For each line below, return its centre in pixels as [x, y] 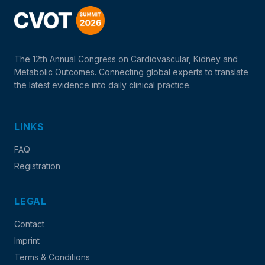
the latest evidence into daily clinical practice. [103, 85]
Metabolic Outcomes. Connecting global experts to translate [131, 72]
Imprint [27, 240]
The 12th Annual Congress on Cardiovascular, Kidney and [126, 59]
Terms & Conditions [52, 257]
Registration [37, 166]
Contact [29, 224]
